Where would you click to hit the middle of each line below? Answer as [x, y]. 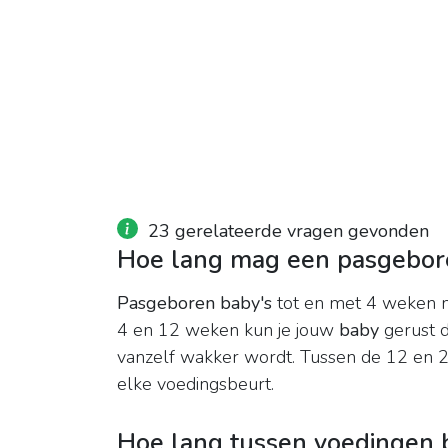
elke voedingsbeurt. [195, 384]
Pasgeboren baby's [194, 303]
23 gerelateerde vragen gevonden [288, 231]
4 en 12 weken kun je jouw [228, 330]
